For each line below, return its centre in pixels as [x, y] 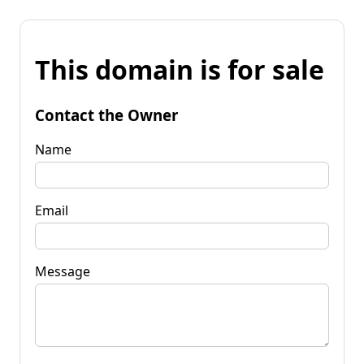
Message [63, 271]
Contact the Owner [106, 115]
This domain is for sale [180, 70]
